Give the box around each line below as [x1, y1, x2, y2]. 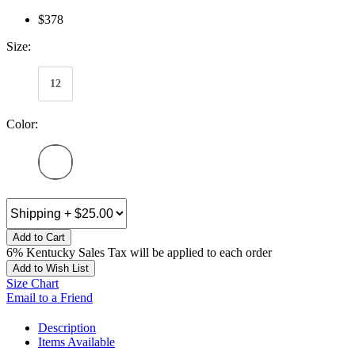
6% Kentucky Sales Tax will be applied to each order [6, 246, 272, 260]
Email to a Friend [6, 291, 93, 305]
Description [38, 321, 96, 335]
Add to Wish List [13, 262, 89, 275]
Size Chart [6, 277, 59, 291]
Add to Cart [13, 231, 65, 244]
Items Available [38, 335, 115, 349]
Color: [6, 117, 38, 132]
